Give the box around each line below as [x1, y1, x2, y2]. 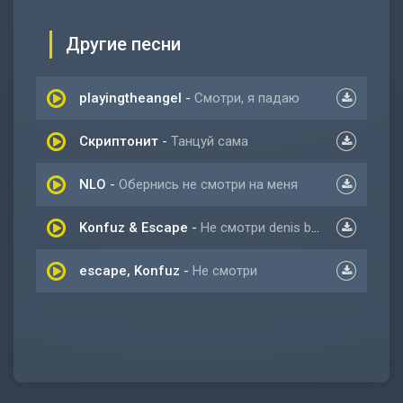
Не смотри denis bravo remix [201, 219, 311, 236]
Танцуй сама [171, 132, 248, 149]
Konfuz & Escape [79, 219, 188, 236]
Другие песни [66, 33, 181, 55]
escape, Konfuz [79, 262, 180, 279]
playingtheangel [79, 89, 182, 106]
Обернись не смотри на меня [119, 175, 298, 193]
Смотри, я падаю [194, 89, 300, 106]
